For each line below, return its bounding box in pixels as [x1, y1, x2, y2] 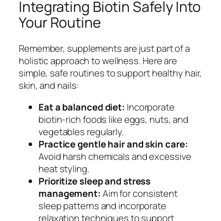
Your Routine [19, 13, 101, 33]
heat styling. [38, 162, 89, 175]
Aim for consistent [100, 186, 178, 200]
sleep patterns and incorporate [38, 199, 166, 212]
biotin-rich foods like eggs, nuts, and [38, 112, 189, 126]
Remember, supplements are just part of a [19, 42, 190, 55]
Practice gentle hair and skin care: [38, 137, 188, 150]
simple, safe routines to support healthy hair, [19, 67, 202, 80]
